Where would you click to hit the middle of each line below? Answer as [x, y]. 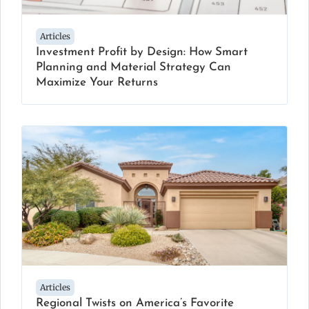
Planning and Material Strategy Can [133, 68]
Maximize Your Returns [97, 83]
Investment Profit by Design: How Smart [142, 52]
